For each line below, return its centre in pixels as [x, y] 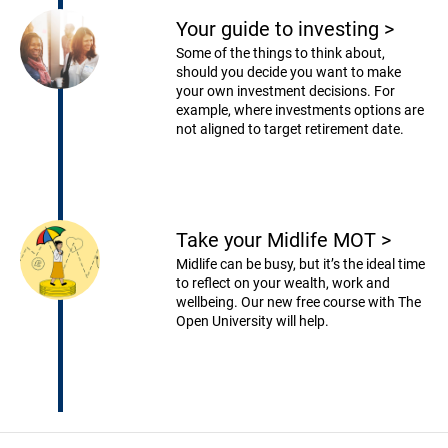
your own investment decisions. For [285, 91]
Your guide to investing [279, 29]
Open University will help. [252, 321]
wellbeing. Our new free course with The [298, 302]
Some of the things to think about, [280, 53]
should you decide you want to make [288, 72]
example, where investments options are [299, 110]
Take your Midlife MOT [278, 240]
